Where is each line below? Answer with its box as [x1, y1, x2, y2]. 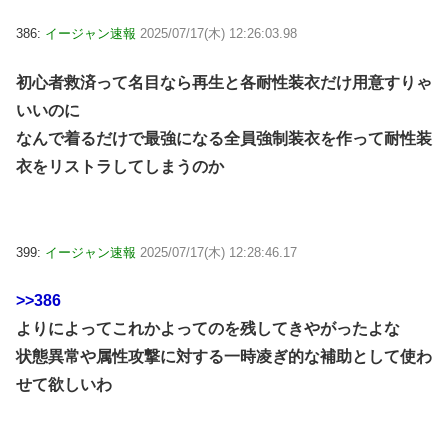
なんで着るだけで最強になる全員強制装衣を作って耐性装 [16, 129, 432, 147]
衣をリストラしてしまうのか [16, 157, 224, 175]
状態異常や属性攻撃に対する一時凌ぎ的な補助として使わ [16, 348, 432, 366]
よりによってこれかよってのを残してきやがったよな [16, 320, 400, 338]
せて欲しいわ [16, 376, 112, 394]
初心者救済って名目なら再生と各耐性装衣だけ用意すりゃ [16, 73, 432, 91]
